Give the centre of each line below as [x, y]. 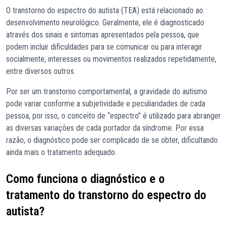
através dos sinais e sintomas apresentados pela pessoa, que [103, 35]
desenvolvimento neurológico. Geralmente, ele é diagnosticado [105, 23]
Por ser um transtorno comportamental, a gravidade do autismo [107, 91]
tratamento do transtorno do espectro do [106, 195]
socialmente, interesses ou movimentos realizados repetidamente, [111, 59]
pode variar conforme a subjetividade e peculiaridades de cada [106, 104]
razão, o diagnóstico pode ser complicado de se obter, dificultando [112, 140]
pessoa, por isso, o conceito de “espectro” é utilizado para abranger [113, 116]
